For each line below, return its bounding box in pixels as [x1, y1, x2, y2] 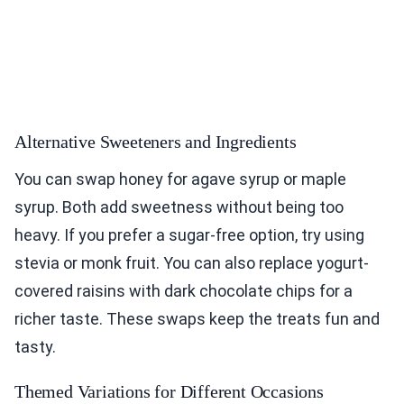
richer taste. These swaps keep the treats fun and [14, 308, 380, 328]
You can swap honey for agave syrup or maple [14, 169, 346, 188]
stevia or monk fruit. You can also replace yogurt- [14, 252, 369, 272]
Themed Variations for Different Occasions [14, 381, 324, 401]
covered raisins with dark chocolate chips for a [14, 280, 353, 300]
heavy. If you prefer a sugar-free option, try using [14, 225, 364, 244]
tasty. [14, 336, 56, 356]
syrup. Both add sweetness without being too [14, 197, 344, 216]
